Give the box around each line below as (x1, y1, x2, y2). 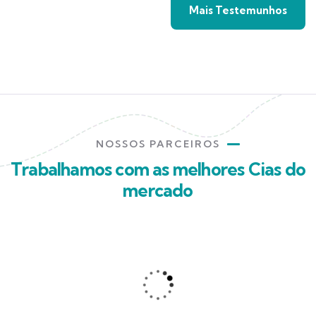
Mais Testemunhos (189, 4, 287, 17)
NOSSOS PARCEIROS (96, 138, 220, 150)
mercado (123, 179, 193, 201)
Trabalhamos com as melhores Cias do (11, 158, 306, 180)
